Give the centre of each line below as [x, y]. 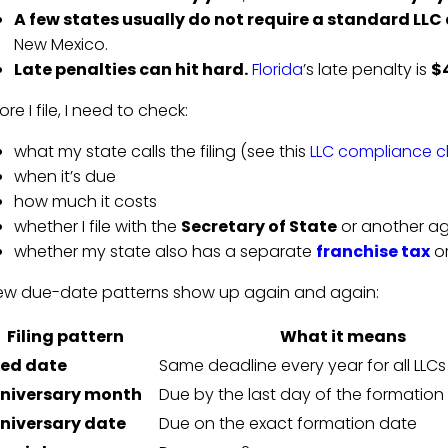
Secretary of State [258, 227]
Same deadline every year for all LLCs [302, 366]
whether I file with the [97, 227]
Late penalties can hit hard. [130, 70]
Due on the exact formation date [287, 424]
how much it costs [85, 202]
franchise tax [372, 252]
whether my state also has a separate [164, 252]
